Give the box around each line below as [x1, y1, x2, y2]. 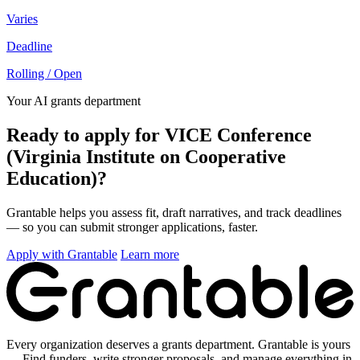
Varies [6, 12, 38, 27]
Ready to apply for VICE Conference [6, 125, 312, 146]
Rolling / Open [6, 67, 82, 81]
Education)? [6, 168, 107, 190]
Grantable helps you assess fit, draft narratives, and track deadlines [6, 206, 342, 220]
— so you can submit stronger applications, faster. [6, 220, 258, 235]
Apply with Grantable [6, 247, 117, 262]
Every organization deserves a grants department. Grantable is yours [6, 337, 350, 352]
